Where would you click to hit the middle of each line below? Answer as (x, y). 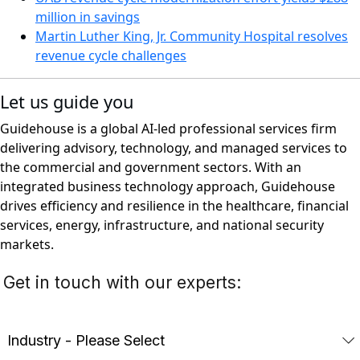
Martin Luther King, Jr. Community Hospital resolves (192, 37)
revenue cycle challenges (111, 56)
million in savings (88, 17)
